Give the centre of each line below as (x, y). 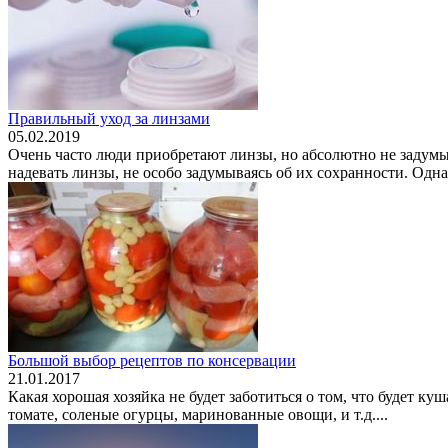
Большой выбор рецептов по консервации (152, 360)
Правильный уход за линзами (109, 118)
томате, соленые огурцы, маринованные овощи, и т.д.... (198, 414)
